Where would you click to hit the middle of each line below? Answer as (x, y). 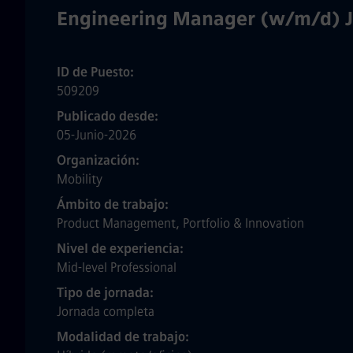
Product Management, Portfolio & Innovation (180, 223)
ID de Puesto (95, 72)
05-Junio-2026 (97, 135)
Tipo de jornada (105, 293)
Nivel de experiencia (120, 249)
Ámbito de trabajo (112, 204)
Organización (98, 160)
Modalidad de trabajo (123, 337)
